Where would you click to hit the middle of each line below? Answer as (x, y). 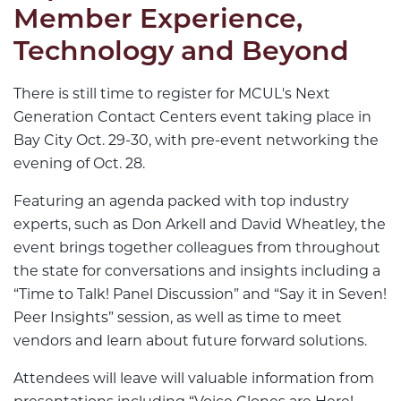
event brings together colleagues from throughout (197, 248)
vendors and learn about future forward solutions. (190, 341)
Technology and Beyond (181, 54)
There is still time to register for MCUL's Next (172, 94)
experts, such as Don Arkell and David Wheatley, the (200, 225)
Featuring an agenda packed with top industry (181, 201)
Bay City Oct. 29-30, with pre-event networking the (196, 141)
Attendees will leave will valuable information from (194, 379)
